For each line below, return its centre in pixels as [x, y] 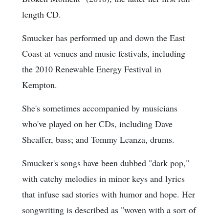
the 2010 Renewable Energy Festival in [92, 69]
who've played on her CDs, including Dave [97, 124]
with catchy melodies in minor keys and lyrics [103, 179]
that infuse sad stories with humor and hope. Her [109, 194]
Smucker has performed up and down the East [103, 38]
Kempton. [40, 85]
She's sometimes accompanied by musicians [100, 108]
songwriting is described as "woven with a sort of [109, 210]
